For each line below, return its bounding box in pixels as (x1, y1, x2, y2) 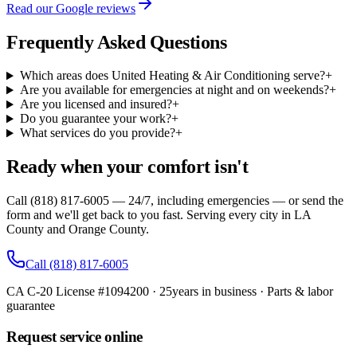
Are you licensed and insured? (19, 97, 172, 112)
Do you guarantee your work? (19, 112, 171, 126)
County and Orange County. (6, 222, 149, 237)
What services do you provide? (19, 126, 175, 140)
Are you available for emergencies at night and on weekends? (19, 83, 329, 97)
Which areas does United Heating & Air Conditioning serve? (19, 69, 325, 83)
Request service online (6, 328, 143, 345)
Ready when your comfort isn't (6, 156, 249, 178)
